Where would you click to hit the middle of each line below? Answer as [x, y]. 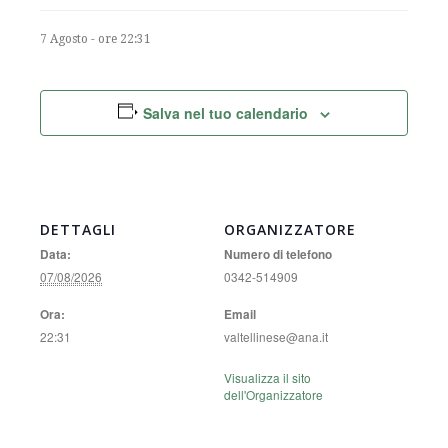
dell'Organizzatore [273, 394]
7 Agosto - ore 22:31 [95, 39]
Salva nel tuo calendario [226, 113]
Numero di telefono [278, 254]
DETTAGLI [78, 229]
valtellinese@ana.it [276, 336]
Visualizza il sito [267, 377]
